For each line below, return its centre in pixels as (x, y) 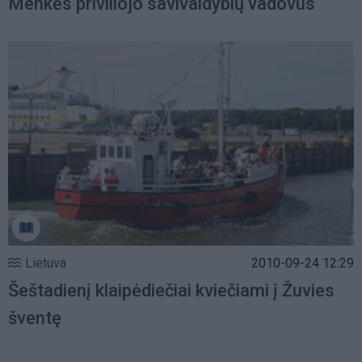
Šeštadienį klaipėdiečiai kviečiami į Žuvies (171, 291)
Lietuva (46, 263)
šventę (35, 318)
